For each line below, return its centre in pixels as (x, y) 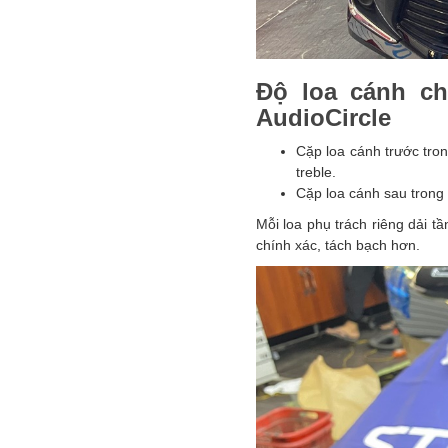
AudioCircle (323, 117)
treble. (318, 172)
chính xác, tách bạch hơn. (338, 245)
